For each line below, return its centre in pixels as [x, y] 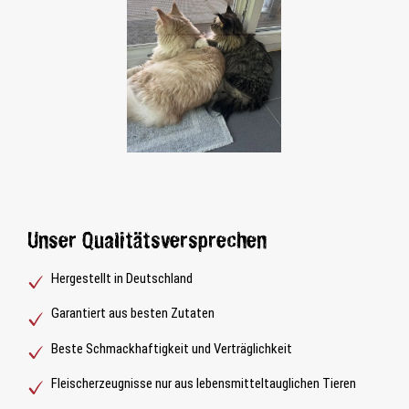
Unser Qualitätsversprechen [147, 242]
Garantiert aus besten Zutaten [133, 314]
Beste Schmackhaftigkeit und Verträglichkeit [172, 348]
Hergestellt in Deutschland [122, 279]
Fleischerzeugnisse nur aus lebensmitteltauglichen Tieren [204, 384]
